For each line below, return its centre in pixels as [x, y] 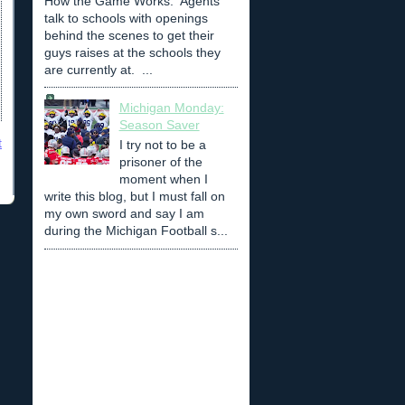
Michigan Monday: [171, 108]
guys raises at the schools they [132, 52]
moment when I [163, 179]
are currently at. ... [99, 69]
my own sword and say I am [124, 213]
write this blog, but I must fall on [135, 196]
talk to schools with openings [126, 18]
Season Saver [159, 125]
